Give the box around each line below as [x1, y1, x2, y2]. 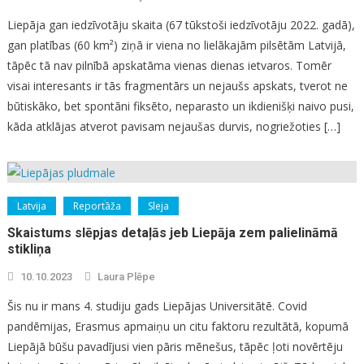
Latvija [16, 199, 46, 214]
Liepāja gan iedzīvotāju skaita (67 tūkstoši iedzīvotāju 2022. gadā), [6, 17, 355, 33]
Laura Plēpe [97, 271, 155, 284]
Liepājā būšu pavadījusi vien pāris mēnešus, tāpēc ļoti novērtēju [6, 339, 343, 355]
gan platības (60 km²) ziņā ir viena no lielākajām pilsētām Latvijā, [6, 37, 346, 54]
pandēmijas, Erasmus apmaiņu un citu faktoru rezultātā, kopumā [6, 318, 349, 335]
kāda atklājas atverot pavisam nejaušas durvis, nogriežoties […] [6, 119, 340, 135]
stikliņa [6, 241, 51, 258]
